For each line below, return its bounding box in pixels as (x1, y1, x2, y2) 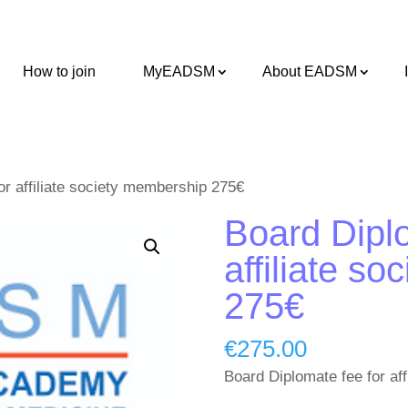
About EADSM (262, 64, 357, 79)
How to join (23, 64, 96, 79)
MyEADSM (143, 64, 215, 79)
